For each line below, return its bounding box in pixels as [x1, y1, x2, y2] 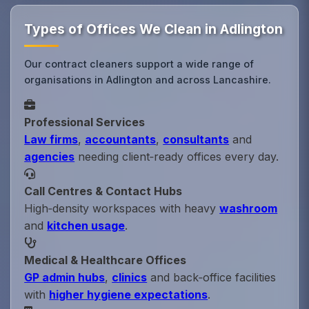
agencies [24, 150, 75, 164]
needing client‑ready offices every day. [74, 150, 279, 164]
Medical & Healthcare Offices [24, 253, 187, 268]
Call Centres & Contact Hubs [24, 184, 183, 199]
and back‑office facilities [147, 270, 277, 285]
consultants [163, 132, 230, 147]
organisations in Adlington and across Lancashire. [24, 74, 272, 86]
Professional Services [24, 115, 146, 130]
